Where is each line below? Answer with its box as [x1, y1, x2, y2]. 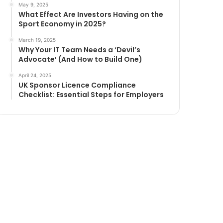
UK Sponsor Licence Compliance [18, 80, 136, 90]
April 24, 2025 [18, 72, 52, 78]
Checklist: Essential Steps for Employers [18, 90, 164, 100]
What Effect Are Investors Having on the [18, 9, 164, 19]
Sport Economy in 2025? [18, 19, 107, 29]
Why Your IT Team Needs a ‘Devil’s [18, 45, 141, 55]
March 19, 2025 [18, 37, 56, 43]
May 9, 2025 [18, 1, 49, 7]
